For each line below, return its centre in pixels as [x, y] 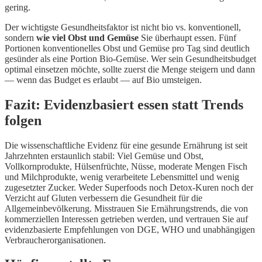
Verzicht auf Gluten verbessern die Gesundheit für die [104, 198]
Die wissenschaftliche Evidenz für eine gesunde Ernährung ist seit [126, 145]
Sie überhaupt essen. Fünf [187, 37]
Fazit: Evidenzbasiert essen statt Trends [124, 104]
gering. [18, 7]
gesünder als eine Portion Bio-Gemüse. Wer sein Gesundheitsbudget [130, 58]
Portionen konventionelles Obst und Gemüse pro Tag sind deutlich [127, 48]
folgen [23, 120]
